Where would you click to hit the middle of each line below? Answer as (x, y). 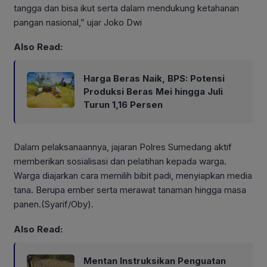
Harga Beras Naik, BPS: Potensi (154, 79)
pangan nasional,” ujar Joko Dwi (78, 22)
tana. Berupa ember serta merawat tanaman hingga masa (130, 190)
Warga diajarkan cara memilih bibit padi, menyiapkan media (133, 176)
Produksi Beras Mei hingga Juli (153, 92)
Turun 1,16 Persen (123, 105)
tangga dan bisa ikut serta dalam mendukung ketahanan (126, 8)
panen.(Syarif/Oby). (54, 204)
